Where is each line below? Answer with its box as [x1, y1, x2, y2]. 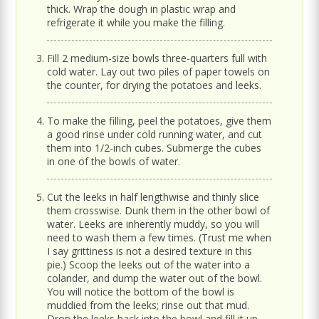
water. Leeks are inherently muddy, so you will [47, 216, 260, 231]
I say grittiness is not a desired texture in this [47, 244, 253, 258]
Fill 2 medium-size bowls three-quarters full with [47, 51, 268, 65]
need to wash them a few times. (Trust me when [47, 230, 272, 244]
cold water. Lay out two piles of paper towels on [47, 64, 271, 78]
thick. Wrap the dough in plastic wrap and [47, 1, 236, 16]
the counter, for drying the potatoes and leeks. [47, 78, 262, 92]
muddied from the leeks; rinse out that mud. [47, 298, 250, 312]
